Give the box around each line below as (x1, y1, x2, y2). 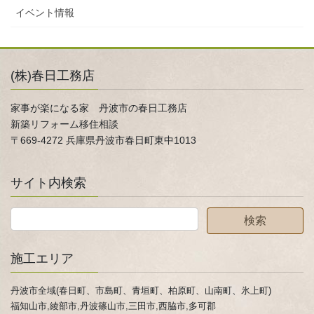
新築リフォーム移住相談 (11, 118, 118, 130)
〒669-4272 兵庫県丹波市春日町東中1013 (11, 134, 196, 146)
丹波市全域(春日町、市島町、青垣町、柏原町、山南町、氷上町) (11, 285, 271, 296)
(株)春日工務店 (11, 68, 95, 83)
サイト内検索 (11, 175, 86, 190)
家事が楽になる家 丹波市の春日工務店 (11, 102, 187, 114)
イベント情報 (15, 6, 74, 18)
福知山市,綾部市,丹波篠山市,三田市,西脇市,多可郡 (11, 300, 216, 311)
